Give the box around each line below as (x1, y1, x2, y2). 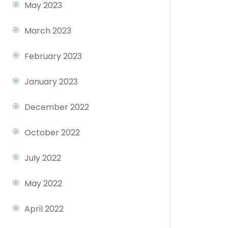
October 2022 (24, 127, 80, 139)
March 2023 (24, 25, 71, 37)
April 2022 (24, 203, 64, 215)
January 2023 (24, 76, 78, 88)
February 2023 (24, 50, 82, 63)
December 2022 (24, 101, 89, 113)
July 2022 (24, 152, 61, 164)
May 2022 (24, 178, 62, 190)
